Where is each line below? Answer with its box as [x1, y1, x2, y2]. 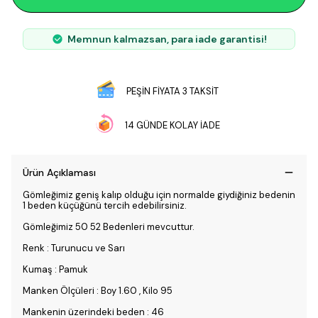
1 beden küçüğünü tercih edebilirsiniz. [23, 199, 187, 212]
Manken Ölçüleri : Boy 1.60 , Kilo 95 [23, 285, 172, 297]
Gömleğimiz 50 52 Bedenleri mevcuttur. [23, 221, 194, 233]
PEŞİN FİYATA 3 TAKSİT [126, 84, 219, 97]
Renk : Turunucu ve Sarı [23, 242, 127, 254]
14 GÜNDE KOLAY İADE [124, 119, 220, 131]
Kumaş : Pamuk [23, 263, 90, 275]
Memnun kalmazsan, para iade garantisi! [67, 33, 267, 45]
